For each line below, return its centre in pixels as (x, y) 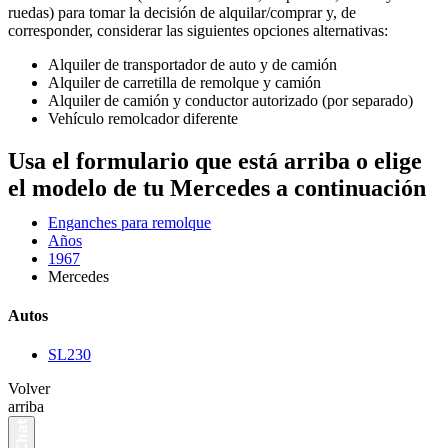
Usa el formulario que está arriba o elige (215, 160)
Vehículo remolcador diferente (143, 118)
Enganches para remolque (129, 222)
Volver (29, 389)
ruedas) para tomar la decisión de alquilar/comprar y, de (182, 12)
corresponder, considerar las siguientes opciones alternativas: (198, 30)
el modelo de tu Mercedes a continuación (217, 187)
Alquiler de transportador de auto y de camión (192, 64)
